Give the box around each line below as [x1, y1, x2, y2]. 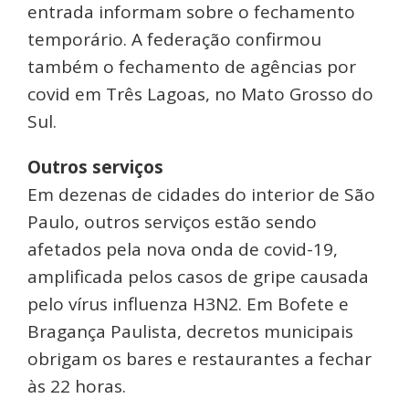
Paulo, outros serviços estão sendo [27, 210, 317, 235]
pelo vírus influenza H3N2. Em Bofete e [27, 292, 349, 317]
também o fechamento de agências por [27, 55, 356, 79]
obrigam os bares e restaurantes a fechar [27, 347, 372, 372]
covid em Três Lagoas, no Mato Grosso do [27, 82, 373, 107]
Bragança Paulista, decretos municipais [27, 320, 353, 344]
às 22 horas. [27, 374, 126, 399]
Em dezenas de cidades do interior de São [27, 183, 375, 207]
